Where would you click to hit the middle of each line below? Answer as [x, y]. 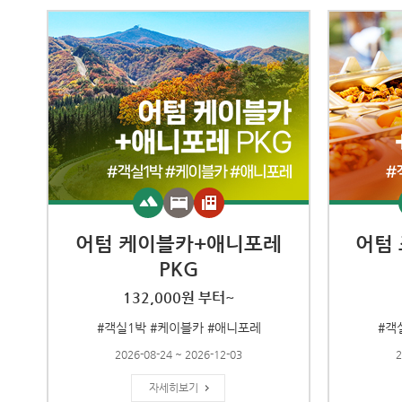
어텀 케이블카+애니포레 [179, 244]
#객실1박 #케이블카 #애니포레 [179, 328]
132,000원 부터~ [179, 297]
